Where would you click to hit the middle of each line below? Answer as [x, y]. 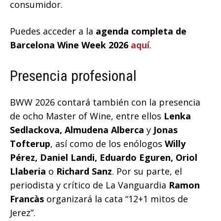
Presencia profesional [73, 76]
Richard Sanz [84, 171]
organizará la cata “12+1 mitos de [116, 199]
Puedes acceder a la [53, 31]
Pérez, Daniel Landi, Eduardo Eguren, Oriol [104, 158]
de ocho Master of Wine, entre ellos [87, 116]
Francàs [27, 199]
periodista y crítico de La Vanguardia [89, 185]
